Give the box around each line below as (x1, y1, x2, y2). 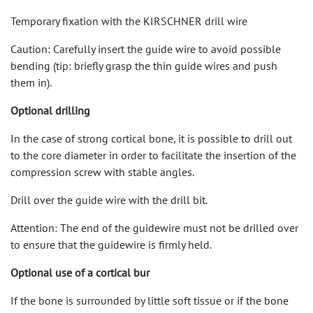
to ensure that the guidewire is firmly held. (10, 238, 212, 252)
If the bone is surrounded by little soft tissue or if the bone (10, 293, 289, 307)
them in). (10, 75, 52, 89)
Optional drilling (10, 103, 90, 117)
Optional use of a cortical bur (10, 265, 150, 279)
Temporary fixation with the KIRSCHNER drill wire (10, 14, 247, 28)
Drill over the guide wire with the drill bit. (10, 193, 208, 207)
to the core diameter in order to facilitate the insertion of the (10, 148, 296, 162)
